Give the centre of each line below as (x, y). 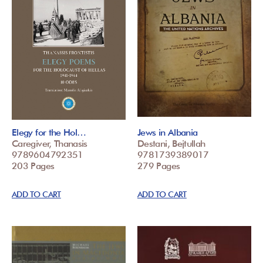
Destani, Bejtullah (171, 144)
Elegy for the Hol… (49, 133)
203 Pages (33, 166)
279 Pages (159, 166)
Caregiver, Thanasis (50, 144)
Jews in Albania (168, 133)
